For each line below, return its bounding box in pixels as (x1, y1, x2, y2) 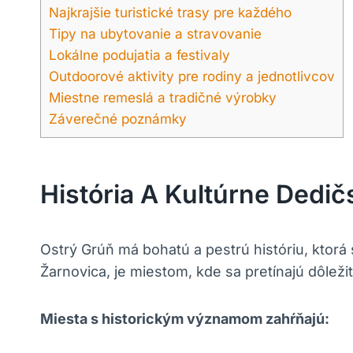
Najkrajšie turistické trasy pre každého (49, 4, 292, 21)
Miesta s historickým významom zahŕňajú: (40, 310, 329, 328)
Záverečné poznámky (49, 110, 187, 128)
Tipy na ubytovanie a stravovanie (49, 25, 262, 43)
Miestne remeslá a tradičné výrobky (49, 89, 277, 106)
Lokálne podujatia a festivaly (49, 46, 230, 64)
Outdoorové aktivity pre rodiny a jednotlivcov (49, 68, 335, 85)
